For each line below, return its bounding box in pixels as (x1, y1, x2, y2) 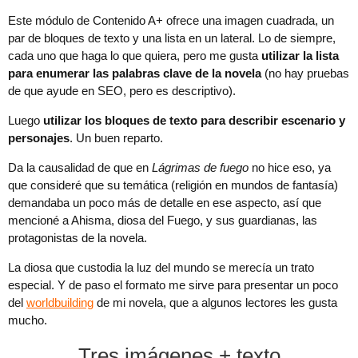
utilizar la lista (261, 49, 339, 63)
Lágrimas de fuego (152, 161, 249, 175)
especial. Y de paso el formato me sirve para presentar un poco (8, 278, 338, 292)
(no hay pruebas (265, 66, 349, 81)
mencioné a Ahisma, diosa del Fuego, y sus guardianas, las (8, 213, 317, 228)
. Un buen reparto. (70, 131, 163, 145)
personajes (8, 131, 70, 145)
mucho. (8, 313, 47, 328)
